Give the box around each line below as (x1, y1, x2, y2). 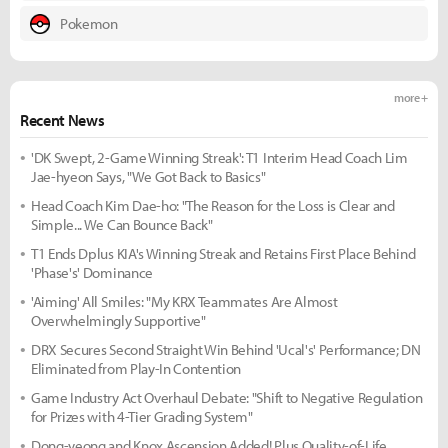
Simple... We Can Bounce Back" (31, 215, 213, 234)
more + (393, 90, 428, 105)
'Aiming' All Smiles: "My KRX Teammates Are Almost (31, 292, 338, 311)
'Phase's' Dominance (31, 263, 153, 282)
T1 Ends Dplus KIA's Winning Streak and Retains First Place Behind (31, 244, 416, 263)
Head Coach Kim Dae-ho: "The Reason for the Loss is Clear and (31, 196, 395, 215)
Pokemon (60, 14, 118, 33)
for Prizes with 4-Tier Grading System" (31, 407, 253, 426)
